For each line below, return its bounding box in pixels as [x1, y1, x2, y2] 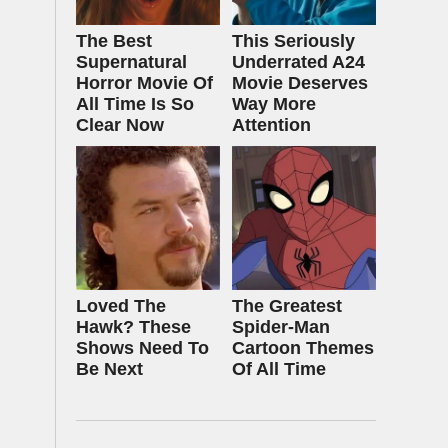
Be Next [76, 359, 143, 379]
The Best [76, 31, 152, 51]
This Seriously [232, 31, 355, 51]
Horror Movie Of [76, 73, 213, 93]
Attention [232, 115, 311, 135]
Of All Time [232, 359, 326, 379]
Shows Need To [76, 338, 209, 358]
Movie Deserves [232, 73, 368, 93]
